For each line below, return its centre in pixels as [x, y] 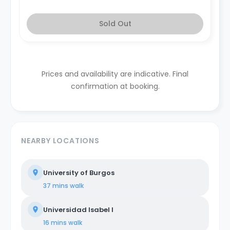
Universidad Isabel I [78, 209]
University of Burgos [79, 172]
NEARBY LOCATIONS [60, 140]
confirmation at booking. [115, 86]
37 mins [56, 185]
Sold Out [115, 23]
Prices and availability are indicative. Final [115, 74]
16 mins [55, 222]
